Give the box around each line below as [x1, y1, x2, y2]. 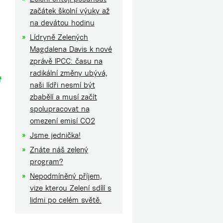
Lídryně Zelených [29, 32, 88, 42]
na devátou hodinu [29, 18, 95, 27]
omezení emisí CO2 [29, 116, 95, 125]
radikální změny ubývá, [29, 68, 108, 78]
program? [29, 157, 63, 166]
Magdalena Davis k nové [29, 44, 112, 54]
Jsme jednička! [29, 130, 81, 140]
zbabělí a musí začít [29, 92, 97, 102]
